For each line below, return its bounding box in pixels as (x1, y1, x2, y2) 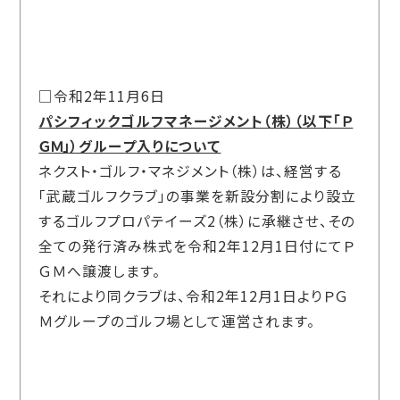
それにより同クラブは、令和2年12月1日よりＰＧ (38, 286, 349, 307)
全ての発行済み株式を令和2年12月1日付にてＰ (38, 236, 355, 257)
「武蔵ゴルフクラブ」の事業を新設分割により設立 (38, 186, 357, 207)
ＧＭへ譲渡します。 (38, 261, 162, 282)
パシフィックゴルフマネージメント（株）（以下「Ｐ (38, 111, 354, 132)
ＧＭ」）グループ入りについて (38, 136, 221, 157)
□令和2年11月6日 (38, 86, 166, 107)
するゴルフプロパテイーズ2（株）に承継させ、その (38, 211, 356, 232)
